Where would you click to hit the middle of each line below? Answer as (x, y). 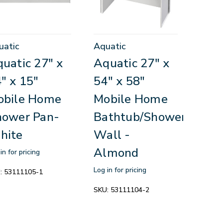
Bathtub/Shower (140, 117)
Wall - (112, 135)
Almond (116, 153)
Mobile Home (131, 99)
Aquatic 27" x (132, 63)
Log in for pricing (120, 170)
